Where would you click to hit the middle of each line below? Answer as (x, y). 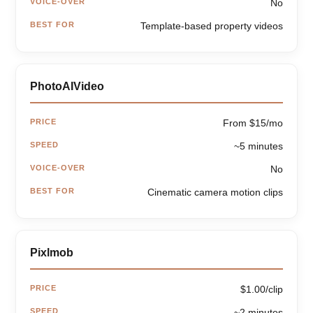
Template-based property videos (211, 26)
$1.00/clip (261, 290)
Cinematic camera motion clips (215, 192)
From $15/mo (253, 123)
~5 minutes (258, 146)
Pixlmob (52, 253)
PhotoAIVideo (67, 87)
